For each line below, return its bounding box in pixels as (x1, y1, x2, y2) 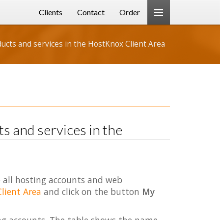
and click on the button (41, 186, 142, 197)
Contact (77, 7, 105, 17)
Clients (39, 7, 62, 17)
